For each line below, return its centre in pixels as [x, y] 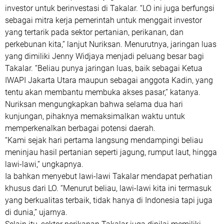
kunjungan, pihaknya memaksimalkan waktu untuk [95, 116]
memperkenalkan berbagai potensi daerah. [80, 128]
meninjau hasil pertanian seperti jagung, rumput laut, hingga [111, 152]
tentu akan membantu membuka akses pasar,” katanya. [103, 92]
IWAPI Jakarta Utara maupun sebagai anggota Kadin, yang [109, 80]
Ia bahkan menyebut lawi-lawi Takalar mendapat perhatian [109, 176]
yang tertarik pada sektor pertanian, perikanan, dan [94, 32]
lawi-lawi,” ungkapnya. [44, 164]
